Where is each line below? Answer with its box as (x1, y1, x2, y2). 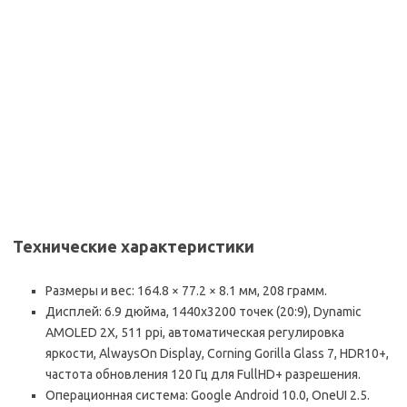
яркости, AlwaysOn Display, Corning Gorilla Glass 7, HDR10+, (45, 346, 389, 362)
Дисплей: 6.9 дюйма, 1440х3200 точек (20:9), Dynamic (45, 304, 362, 320)
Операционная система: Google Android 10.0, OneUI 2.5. (45, 388, 370, 403)
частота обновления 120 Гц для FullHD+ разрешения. (45, 367, 361, 382)
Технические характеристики (13, 237, 254, 256)
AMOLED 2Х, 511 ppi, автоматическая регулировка (45, 325, 344, 341)
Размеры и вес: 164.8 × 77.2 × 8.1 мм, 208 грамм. (45, 283, 327, 299)
